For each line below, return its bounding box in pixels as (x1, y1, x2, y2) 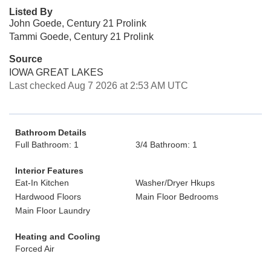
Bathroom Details (15, 128, 87, 137)
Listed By (9, 7, 53, 17)
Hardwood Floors (15, 192, 81, 201)
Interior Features (15, 166, 83, 175)
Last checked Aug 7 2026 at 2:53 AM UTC (9, 80, 188, 91)
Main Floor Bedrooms (135, 192, 218, 201)
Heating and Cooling (15, 232, 100, 241)
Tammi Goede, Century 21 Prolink (9, 31, 154, 42)
